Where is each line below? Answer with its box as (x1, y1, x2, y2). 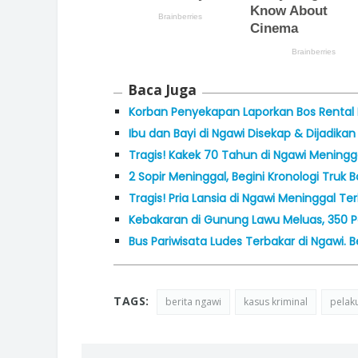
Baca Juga (128, 81, 197, 100)
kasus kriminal (243, 295, 308, 309)
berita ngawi (165, 295, 221, 309)
